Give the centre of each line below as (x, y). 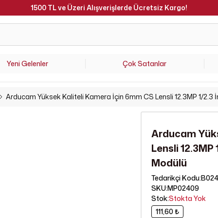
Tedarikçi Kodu (176, 178)
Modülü (169, 163)
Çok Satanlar (145, 64)
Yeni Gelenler (28, 64)
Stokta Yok (188, 198)
